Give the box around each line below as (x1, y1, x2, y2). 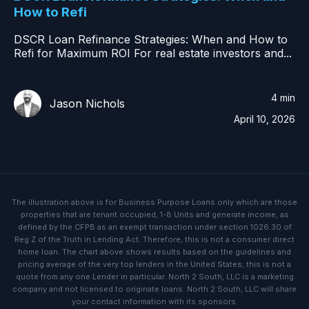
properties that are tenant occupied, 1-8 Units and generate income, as (20, 210, 289, 220)
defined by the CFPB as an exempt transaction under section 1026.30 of (17, 222, 292, 232)
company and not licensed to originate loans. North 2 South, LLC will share (12, 284, 297, 295)
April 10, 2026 (234, 113, 295, 126)
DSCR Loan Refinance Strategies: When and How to (14, 32, 288, 47)
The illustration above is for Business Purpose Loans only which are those (12, 197, 297, 208)
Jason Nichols (50, 97, 125, 111)
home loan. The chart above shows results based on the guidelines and (18, 247, 291, 257)
